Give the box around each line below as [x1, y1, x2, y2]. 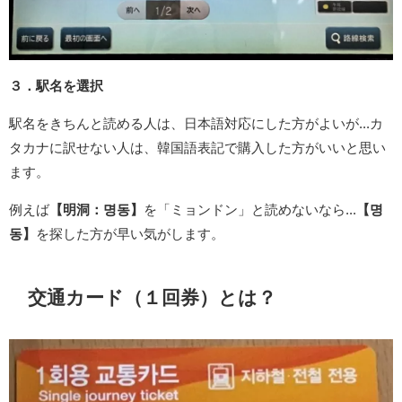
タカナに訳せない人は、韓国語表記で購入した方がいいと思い [9, 140, 386, 154]
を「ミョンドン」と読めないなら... [144, 202, 356, 216]
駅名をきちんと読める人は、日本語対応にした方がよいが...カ [9, 116, 383, 130]
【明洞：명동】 [49, 202, 144, 216]
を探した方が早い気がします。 [36, 226, 224, 240]
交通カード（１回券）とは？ [28, 287, 276, 307]
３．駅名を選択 [9, 78, 103, 92]
